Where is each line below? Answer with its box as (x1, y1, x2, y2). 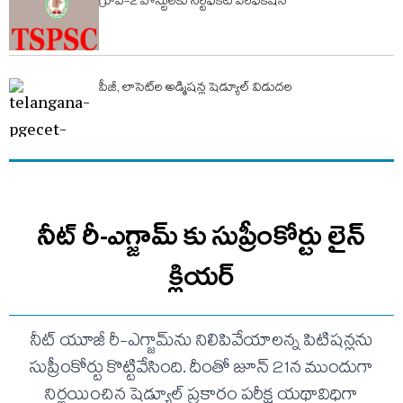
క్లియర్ (168, 258, 235, 293)
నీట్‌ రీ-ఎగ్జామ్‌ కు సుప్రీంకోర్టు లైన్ (37, 218, 366, 253)
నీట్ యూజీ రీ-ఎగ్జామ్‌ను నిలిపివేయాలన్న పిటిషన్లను (30, 327, 373, 358)
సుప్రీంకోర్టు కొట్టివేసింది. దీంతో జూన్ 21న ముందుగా (30, 354, 373, 385)
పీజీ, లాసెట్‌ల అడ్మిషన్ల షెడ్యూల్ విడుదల (99, 77, 292, 100)
